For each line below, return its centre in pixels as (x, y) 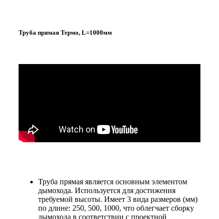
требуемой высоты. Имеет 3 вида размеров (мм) (118, 199)
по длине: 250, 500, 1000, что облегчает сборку (116, 208)
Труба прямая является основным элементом (113, 182)
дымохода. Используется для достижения (107, 191)
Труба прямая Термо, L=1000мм (65, 32)
